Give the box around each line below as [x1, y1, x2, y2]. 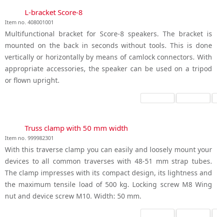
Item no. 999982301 [5, 134, 54, 142]
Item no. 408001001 [5, 18, 54, 26]
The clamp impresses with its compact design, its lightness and [5, 168, 212, 177]
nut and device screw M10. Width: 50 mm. [5, 191, 141, 201]
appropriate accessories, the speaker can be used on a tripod [5, 64, 212, 74]
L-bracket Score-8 [25, 7, 83, 17]
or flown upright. [5, 76, 60, 85]
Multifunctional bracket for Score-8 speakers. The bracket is [5, 29, 212, 39]
